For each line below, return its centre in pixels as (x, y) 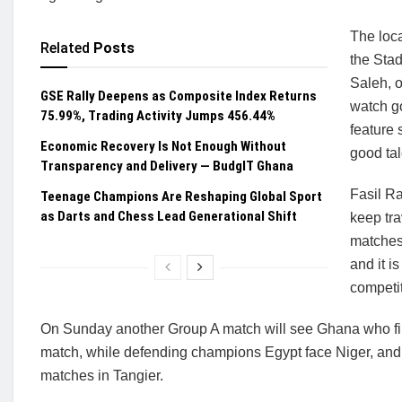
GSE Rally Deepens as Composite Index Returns (179, 96)
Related (65, 48)
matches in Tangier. (102, 376)
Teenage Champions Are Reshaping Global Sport (181, 197)
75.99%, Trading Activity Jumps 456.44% (158, 116)
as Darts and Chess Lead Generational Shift (169, 216)
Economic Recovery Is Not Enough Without (163, 146)
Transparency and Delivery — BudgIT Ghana (167, 166)
